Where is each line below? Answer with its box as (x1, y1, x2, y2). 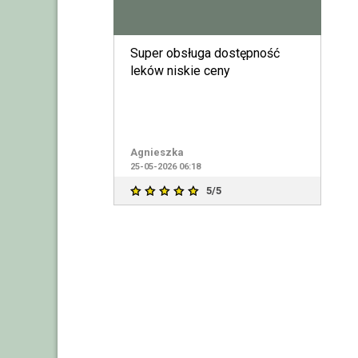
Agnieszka (129, 145, 184, 158)
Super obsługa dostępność (129, 45, 280, 61)
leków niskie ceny (129, 62, 230, 78)
